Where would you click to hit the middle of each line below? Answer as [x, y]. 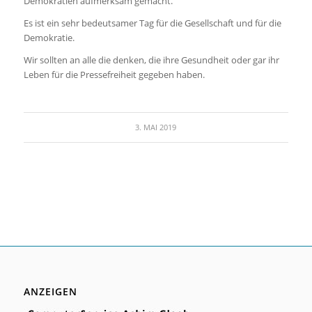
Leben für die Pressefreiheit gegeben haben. [114, 75]
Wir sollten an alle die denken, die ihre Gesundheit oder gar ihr [151, 60]
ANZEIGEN [50, 292]
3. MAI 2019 [156, 128]
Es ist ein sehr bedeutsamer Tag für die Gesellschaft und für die [152, 23]
